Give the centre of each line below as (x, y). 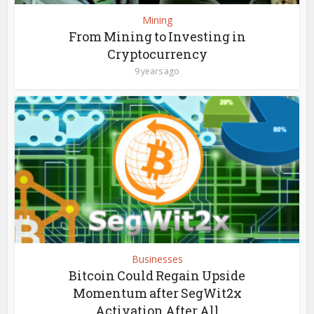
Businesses (157, 259)
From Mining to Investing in (157, 36)
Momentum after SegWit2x (157, 293)
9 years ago (157, 71)
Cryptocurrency (157, 54)
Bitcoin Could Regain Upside (157, 276)
